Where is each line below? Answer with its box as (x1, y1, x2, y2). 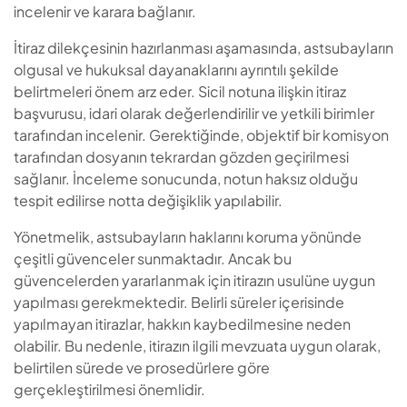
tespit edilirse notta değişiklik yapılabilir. (14, 191, 283, 211)
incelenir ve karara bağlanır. (14, 2, 196, 22)
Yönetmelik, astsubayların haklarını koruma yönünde (14, 227, 362, 247)
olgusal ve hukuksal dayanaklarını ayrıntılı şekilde (14, 60, 339, 80)
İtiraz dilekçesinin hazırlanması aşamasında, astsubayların (14, 38, 393, 58)
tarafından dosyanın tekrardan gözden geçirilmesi (14, 147, 349, 167)
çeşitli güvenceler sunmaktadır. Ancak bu (14, 249, 292, 269)
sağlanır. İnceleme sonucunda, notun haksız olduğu (14, 169, 358, 189)
